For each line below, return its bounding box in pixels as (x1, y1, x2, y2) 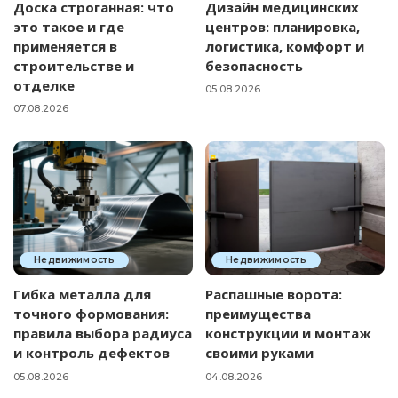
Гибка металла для (13, 285, 151, 304)
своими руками (205, 344, 314, 362)
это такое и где (13, 17, 124, 36)
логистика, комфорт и (205, 36, 364, 55)
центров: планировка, (205, 17, 360, 36)
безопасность (205, 56, 303, 75)
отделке (13, 76, 75, 94)
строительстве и (13, 56, 134, 75)
